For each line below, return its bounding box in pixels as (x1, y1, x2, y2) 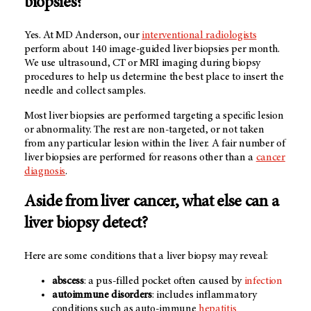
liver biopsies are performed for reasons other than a (24, 152, 256, 164)
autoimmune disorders (52, 289, 152, 301)
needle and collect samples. (24, 85, 146, 97)
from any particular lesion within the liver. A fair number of (24, 138, 285, 150)
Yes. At (24, 30, 56, 42)
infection (244, 276, 283, 287)
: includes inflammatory (151, 289, 257, 301)
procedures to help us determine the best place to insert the (24, 72, 284, 83)
